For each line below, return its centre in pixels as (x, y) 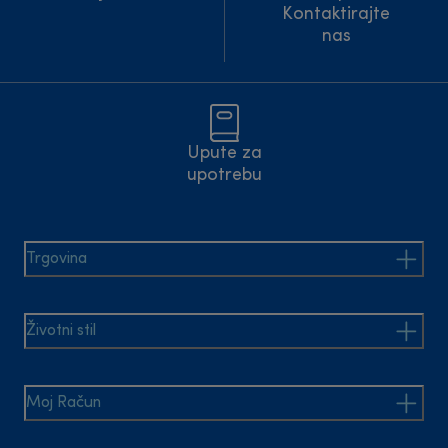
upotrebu (224, 175)
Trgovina (56, 259)
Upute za (224, 153)
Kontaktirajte (336, 14)
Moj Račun (63, 403)
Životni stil (61, 331)
